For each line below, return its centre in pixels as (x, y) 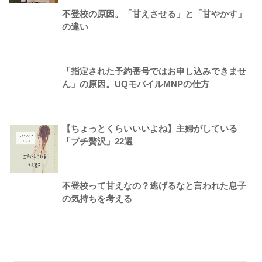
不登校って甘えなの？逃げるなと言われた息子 (154, 186)
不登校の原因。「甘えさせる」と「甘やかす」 (154, 14)
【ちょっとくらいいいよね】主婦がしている (150, 129)
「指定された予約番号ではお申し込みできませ (154, 72)
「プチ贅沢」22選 (98, 142)
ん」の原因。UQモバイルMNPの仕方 (136, 85)
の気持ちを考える (97, 199)
